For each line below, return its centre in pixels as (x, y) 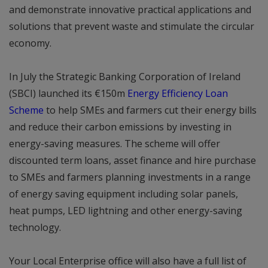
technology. (35, 227)
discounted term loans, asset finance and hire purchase (133, 160)
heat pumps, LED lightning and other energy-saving (126, 210)
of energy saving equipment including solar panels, (124, 194)
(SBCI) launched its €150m (68, 93)
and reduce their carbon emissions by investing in (120, 127)
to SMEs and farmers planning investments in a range (130, 177)
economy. (30, 43)
